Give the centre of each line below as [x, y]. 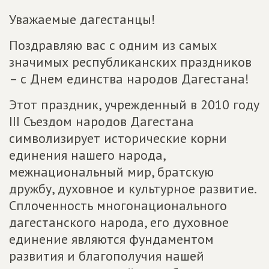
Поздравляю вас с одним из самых [113, 45]
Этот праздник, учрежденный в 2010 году [134, 104]
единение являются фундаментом [111, 239]
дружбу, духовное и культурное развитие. [132, 189]
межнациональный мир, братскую [111, 172]
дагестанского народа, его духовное [119, 222]
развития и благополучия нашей [107, 256]
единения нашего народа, [87, 155]
